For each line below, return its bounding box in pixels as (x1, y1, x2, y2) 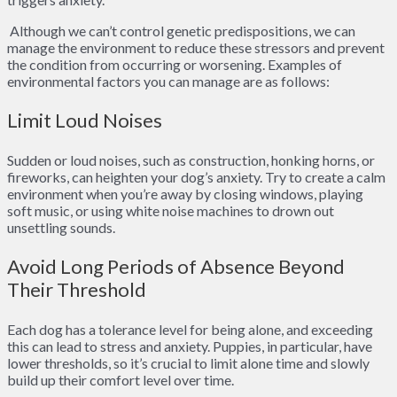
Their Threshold (7, 277, 146, 302)
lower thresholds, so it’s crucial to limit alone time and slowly (7, 354, 370, 372)
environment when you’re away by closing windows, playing (7, 185, 363, 203)
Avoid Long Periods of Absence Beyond (7, 254, 345, 279)
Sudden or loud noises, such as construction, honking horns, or (7, 152, 375, 169)
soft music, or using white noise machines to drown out (7, 202, 334, 220)
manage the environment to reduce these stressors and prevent (7, 39, 385, 57)
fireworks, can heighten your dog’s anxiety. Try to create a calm (7, 168, 385, 186)
